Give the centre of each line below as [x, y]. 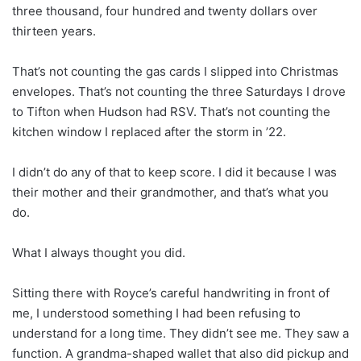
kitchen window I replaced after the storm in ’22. [149, 131]
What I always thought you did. [99, 252]
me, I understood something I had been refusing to [156, 313]
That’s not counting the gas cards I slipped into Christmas [175, 71]
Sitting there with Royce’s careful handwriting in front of [171, 293]
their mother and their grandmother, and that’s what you [170, 192]
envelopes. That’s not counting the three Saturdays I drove [179, 91]
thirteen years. [54, 31]
